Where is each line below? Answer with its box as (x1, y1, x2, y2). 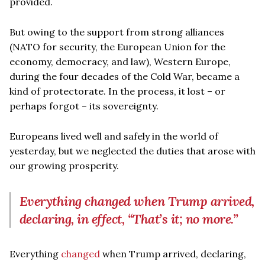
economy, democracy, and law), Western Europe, (9, 55, 231, 67)
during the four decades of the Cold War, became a (9, 70, 240, 82)
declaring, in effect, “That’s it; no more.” (20, 210, 238, 227)
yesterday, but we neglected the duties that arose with (9, 144, 256, 157)
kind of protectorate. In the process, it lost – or (9, 85, 225, 97)
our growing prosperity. (9, 159, 119, 172)
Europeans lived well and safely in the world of (9, 130, 218, 142)
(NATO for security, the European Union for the (9, 40, 225, 53)
